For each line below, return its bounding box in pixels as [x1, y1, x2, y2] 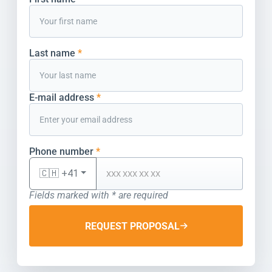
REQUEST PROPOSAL [84, 220, 180, 232]
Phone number [29, 146, 96, 157]
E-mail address [29, 92, 97, 103]
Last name [29, 47, 78, 59]
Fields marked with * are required [29, 189, 168, 201]
